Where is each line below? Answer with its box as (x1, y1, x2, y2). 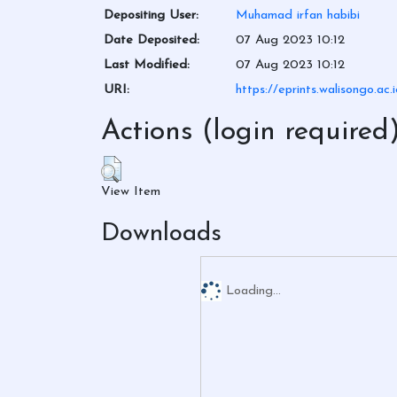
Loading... (225, 284, 281, 298)
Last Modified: (104, 58, 190, 72)
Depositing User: (104, 8, 198, 22)
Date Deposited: (104, 33, 199, 47)
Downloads (101, 222, 222, 247)
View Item (101, 185, 160, 199)
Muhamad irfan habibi (236, 8, 360, 22)
